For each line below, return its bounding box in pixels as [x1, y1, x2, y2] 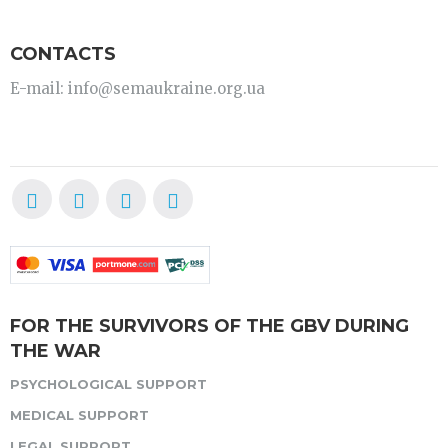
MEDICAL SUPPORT [10, 407, 149, 424]
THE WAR [10, 340, 101, 363]
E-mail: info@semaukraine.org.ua [10, 79, 265, 99]
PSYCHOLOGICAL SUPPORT [10, 376, 207, 393]
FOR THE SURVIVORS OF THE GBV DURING [10, 315, 409, 338]
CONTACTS [10, 43, 116, 66]
